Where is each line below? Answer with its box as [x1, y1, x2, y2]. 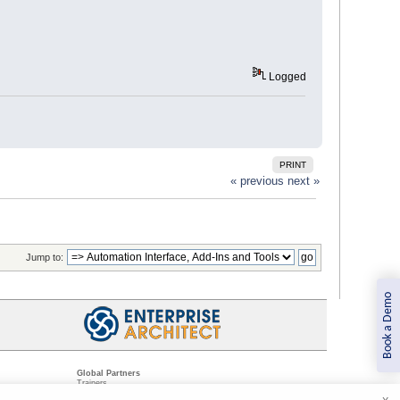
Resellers [77, 387, 112, 397]
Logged [265, 71, 306, 84]
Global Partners [77, 368, 140, 378]
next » [287, 174, 321, 187]
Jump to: [25, 252, 63, 262]
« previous [230, 174, 285, 187]
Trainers [77, 378, 107, 387]
